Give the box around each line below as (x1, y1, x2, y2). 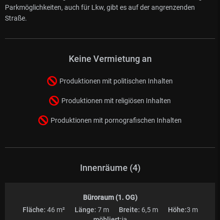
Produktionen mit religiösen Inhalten (61, 96, 171, 105)
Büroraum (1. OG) (82, 193, 137, 201)
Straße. (5, 14, 27, 22)
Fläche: (22, 205, 46, 214)
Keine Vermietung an (68, 53, 152, 64)
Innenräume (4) (80, 162, 140, 173)
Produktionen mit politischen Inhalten (59, 77, 173, 85)
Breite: (118, 205, 140, 214)
